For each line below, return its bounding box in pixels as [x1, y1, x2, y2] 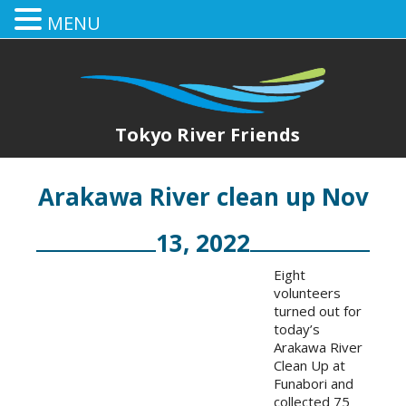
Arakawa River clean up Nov [37, 180, 369, 213]
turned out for [274, 302, 362, 320]
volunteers [274, 284, 341, 302]
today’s [274, 320, 320, 338]
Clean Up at [274, 356, 345, 374]
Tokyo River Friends [115, 122, 300, 147]
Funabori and [274, 374, 353, 392]
